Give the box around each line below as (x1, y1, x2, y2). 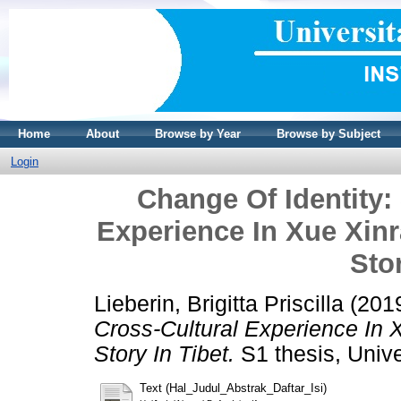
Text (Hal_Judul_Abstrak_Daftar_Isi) (140, 380, 327, 395)
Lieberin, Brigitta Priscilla (94, 291, 344, 316)
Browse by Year (155, 127, 241, 141)
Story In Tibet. (94, 341, 235, 366)
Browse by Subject (277, 127, 380, 141)
